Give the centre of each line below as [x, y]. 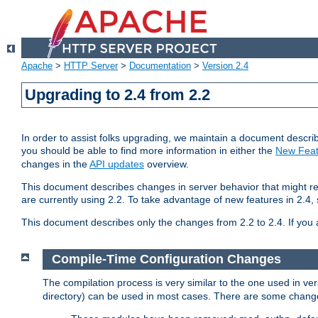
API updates [117, 164]
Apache [37, 66]
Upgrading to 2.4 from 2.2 [118, 95]
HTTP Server [91, 66]
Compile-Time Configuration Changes [166, 259]
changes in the [55, 164]
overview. [166, 164]
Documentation [160, 66]
